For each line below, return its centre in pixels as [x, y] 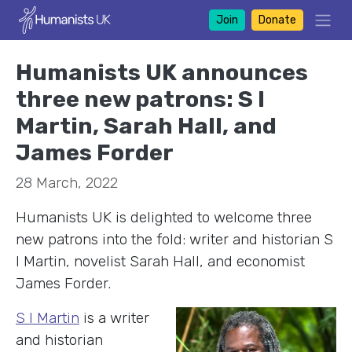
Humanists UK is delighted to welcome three [164, 217]
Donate [277, 20]
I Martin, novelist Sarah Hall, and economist [160, 261]
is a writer [114, 317]
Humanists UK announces [162, 72]
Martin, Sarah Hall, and [146, 125]
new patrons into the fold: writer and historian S [174, 239]
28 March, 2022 [67, 182]
